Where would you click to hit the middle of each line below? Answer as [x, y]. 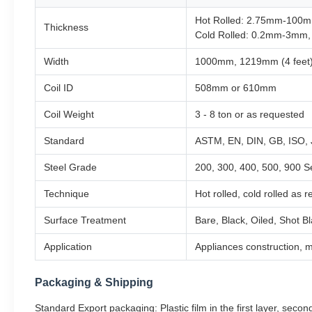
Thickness [66, 27]
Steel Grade [70, 167]
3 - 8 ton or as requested [250, 114]
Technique [67, 194]
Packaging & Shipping [94, 282]
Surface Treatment [85, 220]
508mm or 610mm [236, 88]
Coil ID [58, 88]
